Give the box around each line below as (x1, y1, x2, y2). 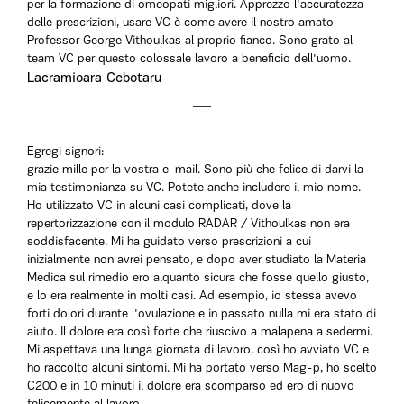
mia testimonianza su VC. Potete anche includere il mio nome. (27, 181, 361, 195)
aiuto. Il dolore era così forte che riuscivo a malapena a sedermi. (27, 326, 372, 339)
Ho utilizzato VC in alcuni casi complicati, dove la (27, 199, 291, 213)
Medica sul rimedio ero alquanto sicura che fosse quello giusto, (27, 271, 369, 285)
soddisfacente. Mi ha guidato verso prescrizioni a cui (27, 235, 311, 249)
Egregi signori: (27, 145, 104, 159)
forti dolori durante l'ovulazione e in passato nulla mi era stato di (27, 308, 376, 321)
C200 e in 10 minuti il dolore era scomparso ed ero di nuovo (27, 380, 354, 393)
